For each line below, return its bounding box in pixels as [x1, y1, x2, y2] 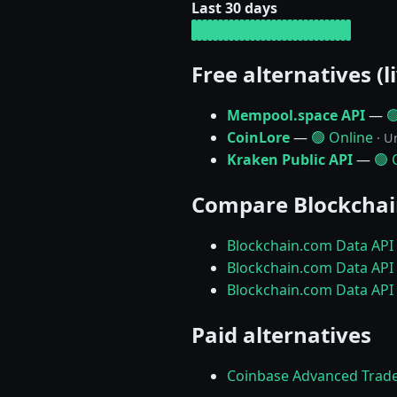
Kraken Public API [227, 149, 353, 169]
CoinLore [227, 127, 290, 147]
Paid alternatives [191, 319, 371, 349]
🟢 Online [311, 127, 373, 147]
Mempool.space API [227, 105, 365, 125]
